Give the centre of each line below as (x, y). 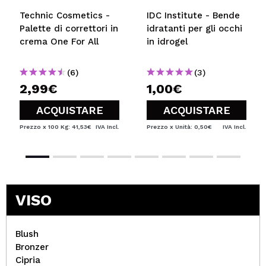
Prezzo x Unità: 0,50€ (179, 126)
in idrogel (167, 41)
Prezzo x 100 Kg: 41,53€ (56, 126)
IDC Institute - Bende (193, 15)
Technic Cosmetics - (65, 15)
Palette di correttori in (69, 28)
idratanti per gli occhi (194, 28)
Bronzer (32, 247)
